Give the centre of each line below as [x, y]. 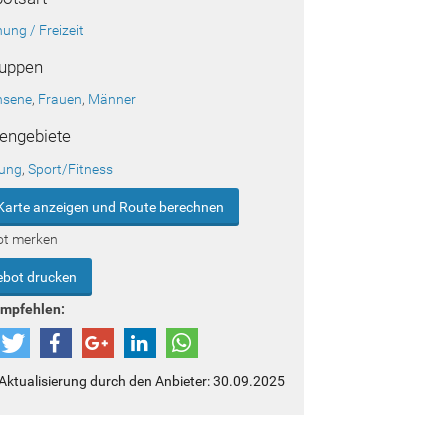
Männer [112, 99]
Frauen [60, 99]
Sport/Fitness [71, 168]
